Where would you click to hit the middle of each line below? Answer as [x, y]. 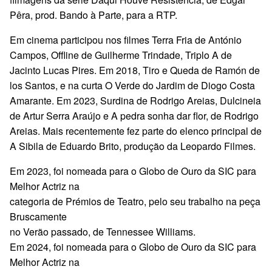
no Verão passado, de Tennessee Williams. [103, 231]
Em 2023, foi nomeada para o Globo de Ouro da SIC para [133, 171]
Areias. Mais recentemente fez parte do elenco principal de [136, 131]
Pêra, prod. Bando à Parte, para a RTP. [93, 15]
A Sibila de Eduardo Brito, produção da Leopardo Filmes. [133, 146]
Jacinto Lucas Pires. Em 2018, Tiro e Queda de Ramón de [135, 70]
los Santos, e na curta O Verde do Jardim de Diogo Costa [132, 85]
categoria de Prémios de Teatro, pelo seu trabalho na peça [135, 201]
